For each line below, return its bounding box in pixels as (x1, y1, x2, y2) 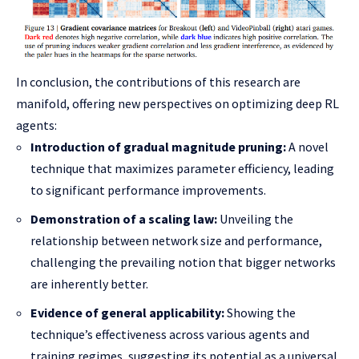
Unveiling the (217, 211, 293, 227)
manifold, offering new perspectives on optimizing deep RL (16, 95, 339, 111)
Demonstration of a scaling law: (30, 211, 217, 227)
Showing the (224, 305, 296, 321)
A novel (286, 139, 329, 155)
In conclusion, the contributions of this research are (16, 74, 301, 90)
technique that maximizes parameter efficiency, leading (30, 160, 334, 176)
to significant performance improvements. (30, 182, 266, 198)
